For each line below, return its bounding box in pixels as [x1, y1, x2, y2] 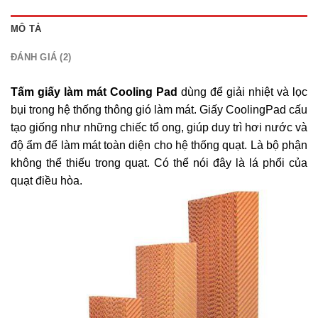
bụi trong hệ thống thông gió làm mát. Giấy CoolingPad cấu [11, 103, 307, 116]
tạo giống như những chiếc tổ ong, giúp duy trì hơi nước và [11, 121, 307, 133]
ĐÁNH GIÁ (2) [11, 51, 72, 62]
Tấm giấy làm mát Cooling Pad [11, 85, 181, 98]
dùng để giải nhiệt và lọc [181, 85, 307, 98]
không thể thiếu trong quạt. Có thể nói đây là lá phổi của [11, 156, 307, 169]
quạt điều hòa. [11, 174, 82, 187]
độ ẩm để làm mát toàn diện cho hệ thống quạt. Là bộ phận [11, 138, 307, 151]
